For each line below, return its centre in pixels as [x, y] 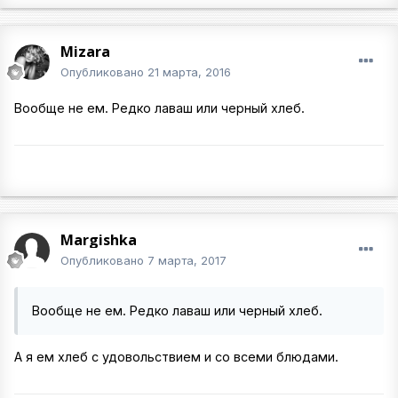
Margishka [99, 240]
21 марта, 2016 [189, 72]
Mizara [85, 52]
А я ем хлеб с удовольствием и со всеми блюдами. [176, 357]
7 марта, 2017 [187, 260]
